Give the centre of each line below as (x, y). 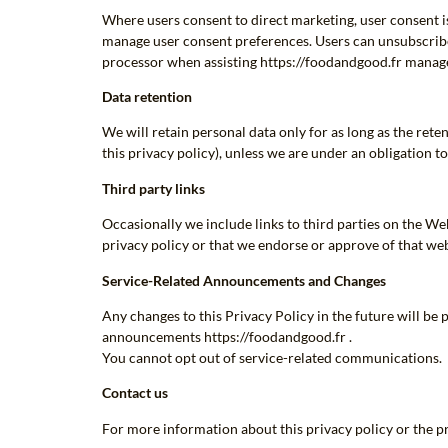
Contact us (135, 393)
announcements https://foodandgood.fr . (227, 336)
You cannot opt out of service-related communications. (272, 357)
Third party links (153, 188)
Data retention (147, 97)
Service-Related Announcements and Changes (244, 280)
